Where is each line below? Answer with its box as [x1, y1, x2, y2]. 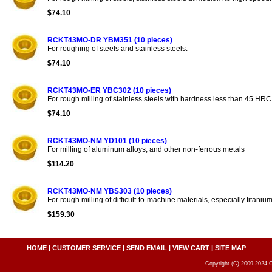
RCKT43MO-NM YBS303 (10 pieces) [47, 186, 172, 195]
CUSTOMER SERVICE [52, 243, 121, 251]
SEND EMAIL [126, 243, 167, 251]
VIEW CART [172, 243, 209, 251]
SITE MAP [214, 243, 246, 251]
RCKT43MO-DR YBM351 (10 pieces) [47, 35, 172, 44]
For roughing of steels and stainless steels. [47, 44, 188, 53]
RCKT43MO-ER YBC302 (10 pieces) [47, 86, 171, 95]
